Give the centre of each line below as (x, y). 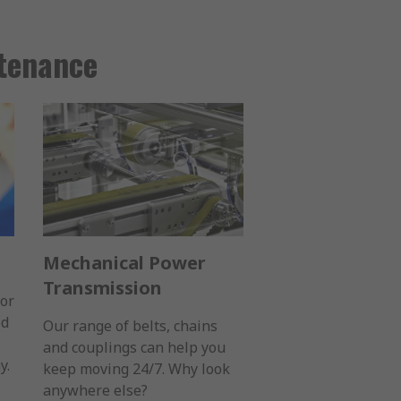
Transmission (102, 288)
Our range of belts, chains (130, 326)
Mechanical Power (124, 263)
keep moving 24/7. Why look (137, 369)
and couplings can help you (134, 348)
